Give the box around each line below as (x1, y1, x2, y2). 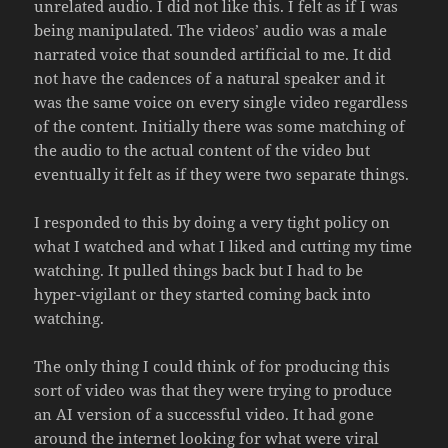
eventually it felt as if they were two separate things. (34, 164, 410, 185)
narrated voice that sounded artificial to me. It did (34, 44, 392, 65)
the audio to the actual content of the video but (34, 140, 371, 161)
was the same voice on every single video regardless (34, 92, 409, 113)
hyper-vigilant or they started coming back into (34, 284, 372, 305)
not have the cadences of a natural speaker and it (34, 68, 386, 89)
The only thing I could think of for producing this (34, 356, 391, 377)
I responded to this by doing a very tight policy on (34, 212, 391, 233)
